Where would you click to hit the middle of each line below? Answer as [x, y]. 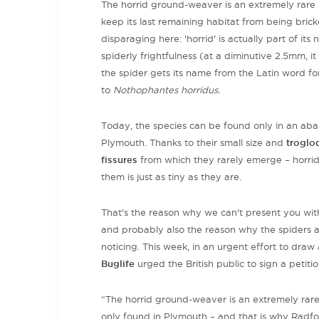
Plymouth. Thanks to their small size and [194, 143]
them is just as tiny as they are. [171, 177]
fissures [119, 160]
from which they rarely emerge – [214, 160]
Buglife [118, 264]
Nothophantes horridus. [167, 90]
